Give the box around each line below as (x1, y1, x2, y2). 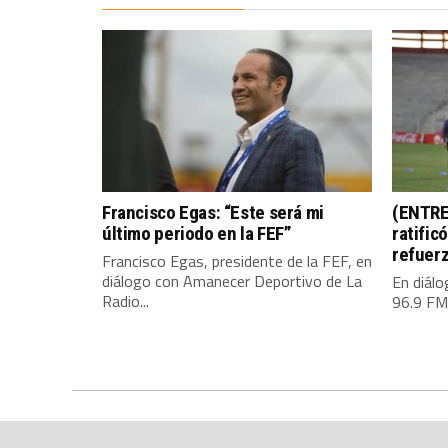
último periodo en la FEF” (102, 222, 292, 245)
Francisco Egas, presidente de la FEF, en (102, 249, 372, 273)
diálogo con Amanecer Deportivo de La (102, 269, 362, 293)
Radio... (102, 289, 149, 313)
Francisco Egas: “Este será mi (102, 201, 324, 224)
